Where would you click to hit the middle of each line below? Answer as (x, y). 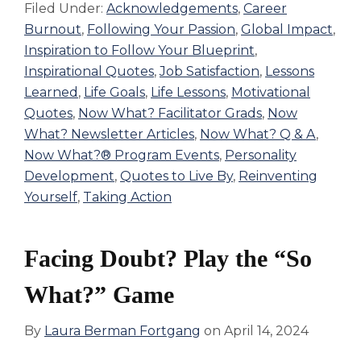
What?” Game (99, 295)
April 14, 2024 (266, 331)
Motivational (271, 93)
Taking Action (127, 197)
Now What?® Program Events (122, 156)
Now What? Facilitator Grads (170, 114)
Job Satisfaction (210, 72)
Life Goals (114, 93)
